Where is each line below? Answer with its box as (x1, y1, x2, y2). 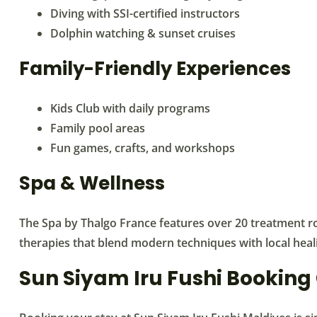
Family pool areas (50, 120, 145, 136)
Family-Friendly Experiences (19, 55, 291, 81)
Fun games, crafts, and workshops (50, 139, 235, 156)
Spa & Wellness (19, 170, 165, 196)
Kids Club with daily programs (50, 100, 210, 116)
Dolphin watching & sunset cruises (50, 25, 236, 41)
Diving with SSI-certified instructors (50, 5, 240, 21)
